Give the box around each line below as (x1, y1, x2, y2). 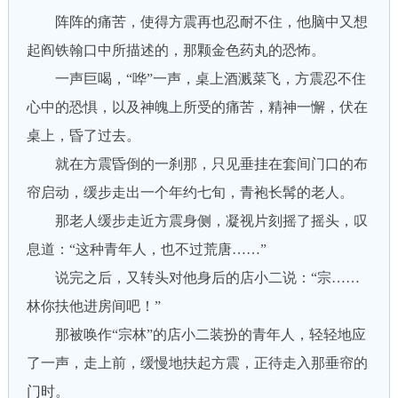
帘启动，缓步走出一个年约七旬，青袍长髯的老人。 (26, 185, 354, 200)
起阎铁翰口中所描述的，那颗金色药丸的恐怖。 (26, 43, 325, 58)
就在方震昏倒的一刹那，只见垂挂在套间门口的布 (26, 156, 368, 171)
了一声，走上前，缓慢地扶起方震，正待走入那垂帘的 (26, 355, 368, 370)
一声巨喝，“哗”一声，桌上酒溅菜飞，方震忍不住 (26, 71, 366, 86)
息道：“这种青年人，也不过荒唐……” (26, 242, 267, 257)
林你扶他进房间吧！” (26, 298, 161, 314)
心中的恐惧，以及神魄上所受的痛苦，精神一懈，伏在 (26, 99, 368, 115)
